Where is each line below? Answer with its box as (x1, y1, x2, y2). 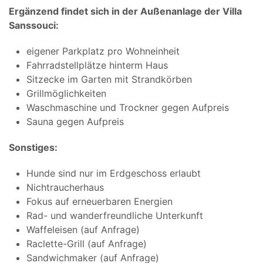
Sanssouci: (9, 19, 59, 31)
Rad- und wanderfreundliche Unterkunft (26, 209, 203, 221)
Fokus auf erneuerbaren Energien (26, 195, 173, 207)
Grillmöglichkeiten (26, 87, 106, 99)
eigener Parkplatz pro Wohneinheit (26, 45, 180, 57)
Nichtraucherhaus (26, 181, 104, 193)
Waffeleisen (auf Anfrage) (26, 223, 140, 235)
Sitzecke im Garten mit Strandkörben (26, 73, 192, 85)
